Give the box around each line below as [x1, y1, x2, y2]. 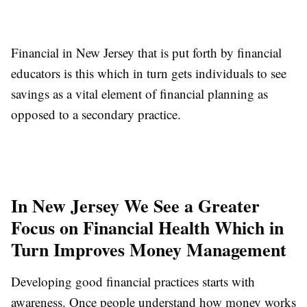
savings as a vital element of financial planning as [11, 84, 268, 102]
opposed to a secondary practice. [11, 105, 181, 123]
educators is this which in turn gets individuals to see [11, 64, 286, 82]
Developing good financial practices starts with [11, 272, 255, 290]
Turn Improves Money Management [11, 236, 286, 262]
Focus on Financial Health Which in [11, 214, 284, 241]
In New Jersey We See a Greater [11, 192, 260, 219]
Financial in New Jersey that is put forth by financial [11, 43, 282, 61]
